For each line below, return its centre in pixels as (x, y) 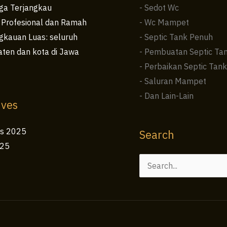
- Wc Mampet (164, 23)
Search (157, 135)
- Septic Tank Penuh (176, 37)
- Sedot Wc (159, 8)
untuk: (150, 182)
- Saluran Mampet (173, 81)
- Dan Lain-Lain (166, 96)
